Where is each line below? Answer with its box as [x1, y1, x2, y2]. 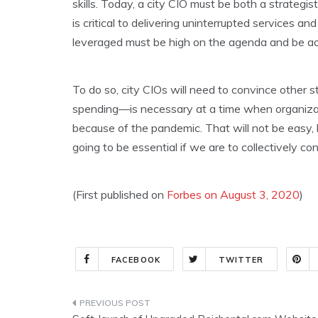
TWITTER [218, 255, 264, 265]
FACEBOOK [111, 255, 160, 265]
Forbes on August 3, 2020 [167, 187, 300, 202]
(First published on [72, 187, 167, 202]
